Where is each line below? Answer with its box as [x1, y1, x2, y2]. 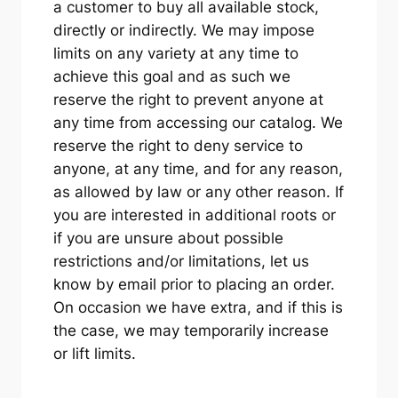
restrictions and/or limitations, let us [52, 251, 309, 270]
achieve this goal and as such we [52, 67, 291, 85]
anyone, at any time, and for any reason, [52, 159, 343, 178]
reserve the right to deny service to [52, 136, 303, 155]
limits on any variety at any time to [52, 44, 298, 62]
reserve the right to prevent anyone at [52, 90, 323, 108]
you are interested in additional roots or [52, 205, 336, 224]
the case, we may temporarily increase [52, 321, 329, 339]
